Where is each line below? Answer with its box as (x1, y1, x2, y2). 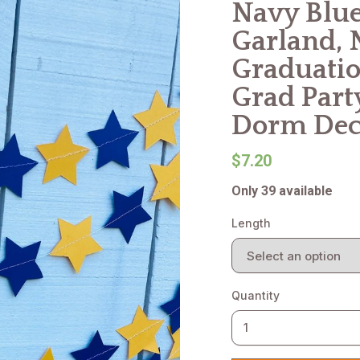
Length (231, 216, 271, 230)
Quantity (231, 288, 280, 302)
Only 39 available (231, 183, 333, 198)
